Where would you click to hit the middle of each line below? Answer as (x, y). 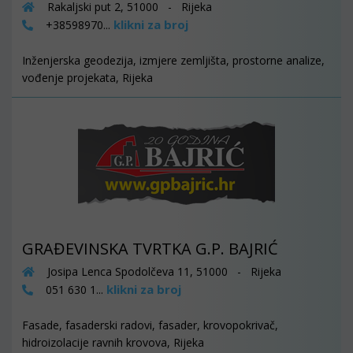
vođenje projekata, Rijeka (87, 78)
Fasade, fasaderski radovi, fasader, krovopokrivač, (150, 325)
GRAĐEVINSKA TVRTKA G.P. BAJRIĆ (150, 249)
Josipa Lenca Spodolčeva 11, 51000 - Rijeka (163, 271)
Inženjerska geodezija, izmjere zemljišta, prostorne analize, (173, 60)
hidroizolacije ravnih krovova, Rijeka (113, 342)
